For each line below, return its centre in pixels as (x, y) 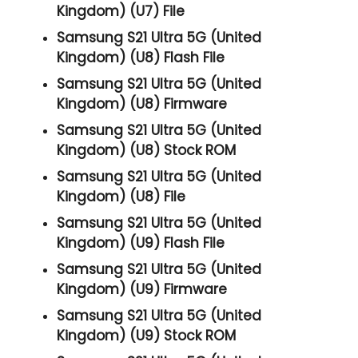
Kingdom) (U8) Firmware (142, 103)
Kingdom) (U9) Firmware (142, 289)
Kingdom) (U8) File (121, 196)
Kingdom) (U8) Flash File (141, 57)
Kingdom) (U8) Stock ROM (147, 150)
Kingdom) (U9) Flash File (141, 243)
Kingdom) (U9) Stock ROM (147, 335)
